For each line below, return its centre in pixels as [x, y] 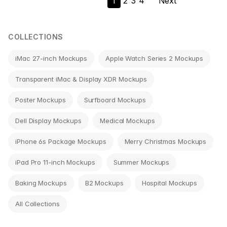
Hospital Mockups [169, 183]
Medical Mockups [127, 120]
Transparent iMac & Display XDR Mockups [81, 79]
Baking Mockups [41, 183]
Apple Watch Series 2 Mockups [155, 58]
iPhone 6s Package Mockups [61, 141]
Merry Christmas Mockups [165, 141]
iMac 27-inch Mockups [51, 58]
